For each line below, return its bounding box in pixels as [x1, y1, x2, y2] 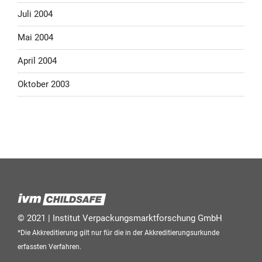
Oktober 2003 [18, 79, 70, 90]
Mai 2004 [18, 32, 53, 43]
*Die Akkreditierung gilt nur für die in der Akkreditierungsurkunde [18, 228, 219, 237]
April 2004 [18, 56, 57, 67]
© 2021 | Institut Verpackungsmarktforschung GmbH [18, 212, 222, 223]
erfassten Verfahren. [18, 242, 81, 251]
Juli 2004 [18, 9, 53, 20]
